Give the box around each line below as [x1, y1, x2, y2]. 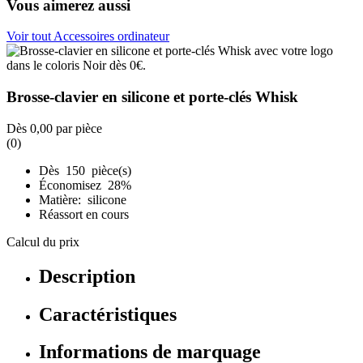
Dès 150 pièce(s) [39, 163, 131, 177]
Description [39, 265, 135, 287]
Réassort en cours [39, 207, 129, 221]
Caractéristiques [39, 303, 177, 325]
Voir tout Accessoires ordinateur [6, 29, 169, 44]
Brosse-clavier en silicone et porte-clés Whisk [6, 88, 298, 105]
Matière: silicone [39, 192, 126, 207]
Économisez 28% [39, 177, 135, 192]
